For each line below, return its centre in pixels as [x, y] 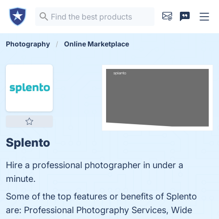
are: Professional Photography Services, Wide [99, 210]
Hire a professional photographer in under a [95, 165]
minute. [21, 179]
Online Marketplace [97, 44]
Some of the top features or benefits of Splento [101, 196]
